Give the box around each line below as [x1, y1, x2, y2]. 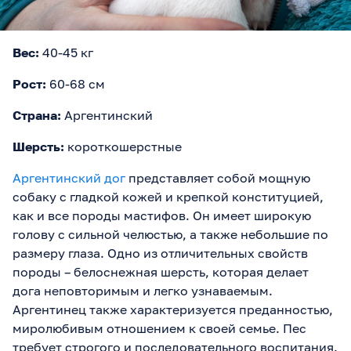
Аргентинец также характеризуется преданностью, [13, 301, 333, 317]
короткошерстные [64, 138, 182, 154]
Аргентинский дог [13, 169, 125, 186]
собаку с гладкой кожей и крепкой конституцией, [13, 188, 324, 204]
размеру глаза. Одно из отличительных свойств [13, 244, 308, 261]
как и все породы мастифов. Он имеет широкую [13, 207, 311, 223]
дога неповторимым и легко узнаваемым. [13, 282, 273, 299]
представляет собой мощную [125, 169, 310, 186]
